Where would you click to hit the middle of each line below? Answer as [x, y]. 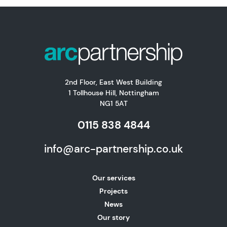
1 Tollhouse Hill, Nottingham [113, 92]
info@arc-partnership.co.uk [113, 148]
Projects [113, 191]
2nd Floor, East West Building [113, 82]
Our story [113, 217]
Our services [113, 178]
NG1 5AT [113, 103]
